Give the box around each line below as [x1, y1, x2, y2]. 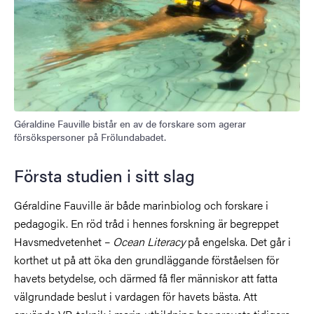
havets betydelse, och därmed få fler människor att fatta [14, 270, 278, 287]
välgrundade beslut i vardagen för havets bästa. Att [14, 288, 257, 305]
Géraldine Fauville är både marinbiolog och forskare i [14, 197, 268, 214]
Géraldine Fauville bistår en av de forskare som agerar [14, 116, 246, 131]
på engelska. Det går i [185, 233, 291, 250]
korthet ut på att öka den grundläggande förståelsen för [14, 252, 279, 268]
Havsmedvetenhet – [14, 233, 113, 250]
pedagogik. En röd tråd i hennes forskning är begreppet [14, 215, 279, 232]
